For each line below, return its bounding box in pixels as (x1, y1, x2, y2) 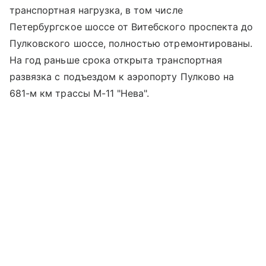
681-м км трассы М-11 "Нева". (9, 87, 150, 100)
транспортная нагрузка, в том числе (9, 4, 183, 17)
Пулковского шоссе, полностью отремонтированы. (9, 37, 253, 50)
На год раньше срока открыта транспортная (9, 54, 222, 66)
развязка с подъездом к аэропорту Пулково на (9, 71, 235, 83)
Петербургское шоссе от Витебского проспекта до (9, 21, 254, 33)
